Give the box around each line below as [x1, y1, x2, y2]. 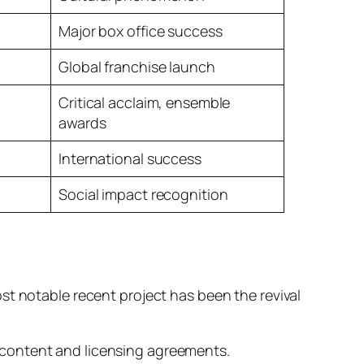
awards [58, 112, 106, 132]
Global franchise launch [58, 56, 215, 76]
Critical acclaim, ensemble [58, 92, 231, 112]
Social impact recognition [58, 184, 228, 204]
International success [58, 148, 201, 168]
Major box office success [58, 20, 223, 41]
